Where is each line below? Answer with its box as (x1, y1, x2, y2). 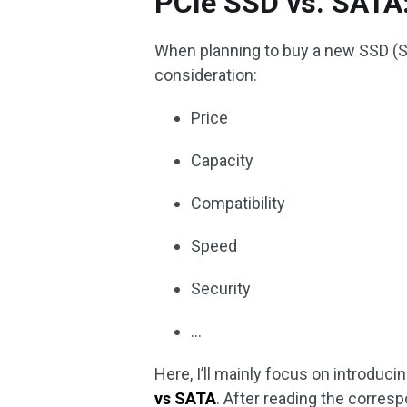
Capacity (191, 151, 254, 170)
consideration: (154, 65, 258, 84)
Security (191, 279, 252, 298)
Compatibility (191, 194, 286, 213)
